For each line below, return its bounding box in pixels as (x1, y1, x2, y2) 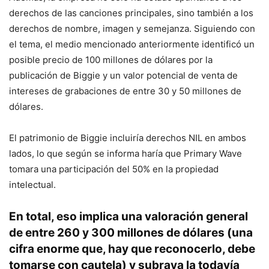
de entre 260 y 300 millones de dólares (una (9, 225, 253, 240)
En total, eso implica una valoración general (9, 209, 248, 223)
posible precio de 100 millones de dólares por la (9, 53, 213, 65)
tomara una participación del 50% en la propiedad (9, 163, 219, 175)
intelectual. (9, 178, 56, 190)
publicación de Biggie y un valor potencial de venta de (9, 69, 238, 81)
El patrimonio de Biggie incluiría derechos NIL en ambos (9, 131, 246, 144)
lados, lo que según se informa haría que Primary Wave (9, 147, 242, 159)
